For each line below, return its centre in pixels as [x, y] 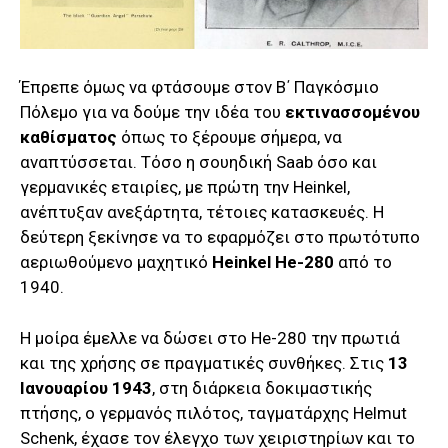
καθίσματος [68, 136]
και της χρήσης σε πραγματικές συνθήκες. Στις [204, 362]
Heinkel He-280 [273, 261]
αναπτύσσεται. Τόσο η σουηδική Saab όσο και [198, 161]
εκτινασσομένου [352, 111]
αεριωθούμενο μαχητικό [116, 261]
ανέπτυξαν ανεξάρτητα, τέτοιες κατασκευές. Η [202, 211]
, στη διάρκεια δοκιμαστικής [262, 387]
